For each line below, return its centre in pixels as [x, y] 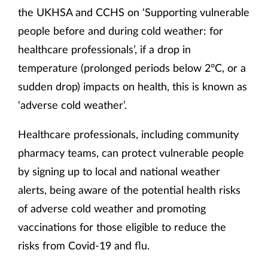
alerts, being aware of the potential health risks [129, 190]
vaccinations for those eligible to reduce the [122, 227]
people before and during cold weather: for [121, 31]
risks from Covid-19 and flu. [84, 246]
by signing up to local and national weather [119, 171]
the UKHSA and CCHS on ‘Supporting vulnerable [134, 12]
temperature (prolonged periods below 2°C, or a [132, 68]
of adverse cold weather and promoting [112, 208]
